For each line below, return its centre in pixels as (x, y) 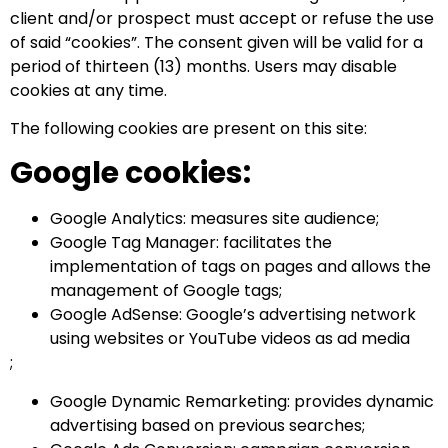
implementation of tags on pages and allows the (240, 267)
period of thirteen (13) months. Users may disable (203, 66)
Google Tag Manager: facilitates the (191, 243)
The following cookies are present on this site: (188, 129)
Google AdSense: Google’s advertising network (233, 315)
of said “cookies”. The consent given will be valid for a (216, 42)
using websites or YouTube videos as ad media (230, 339)
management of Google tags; (166, 291)
